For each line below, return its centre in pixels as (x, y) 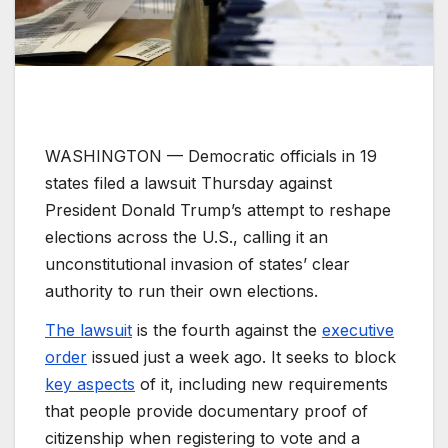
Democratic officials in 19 (282, 155)
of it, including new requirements (261, 384)
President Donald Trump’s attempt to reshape (218, 209)
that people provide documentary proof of (206, 411)
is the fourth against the (227, 330)
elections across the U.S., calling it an (186, 236)
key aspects (90, 384)
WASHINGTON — (116, 155)
